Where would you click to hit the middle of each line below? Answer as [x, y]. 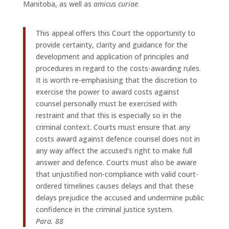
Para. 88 [49, 221]
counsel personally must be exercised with [106, 104]
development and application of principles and [112, 56]
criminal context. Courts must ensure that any [113, 127]
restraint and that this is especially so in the [108, 115]
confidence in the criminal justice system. [104, 209]
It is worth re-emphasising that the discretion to [116, 80]
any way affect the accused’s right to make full [114, 151]
